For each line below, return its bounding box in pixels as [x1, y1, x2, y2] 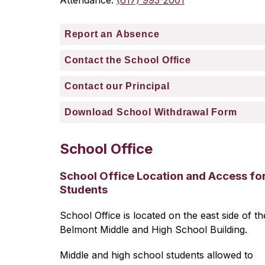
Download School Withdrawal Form [64, 107, 237, 117]
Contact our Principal [64, 81, 170, 91]
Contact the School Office [64, 55, 191, 65]
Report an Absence [64, 29, 160, 39]
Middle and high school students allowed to [59, 249, 253, 261]
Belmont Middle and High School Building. [59, 224, 247, 235]
